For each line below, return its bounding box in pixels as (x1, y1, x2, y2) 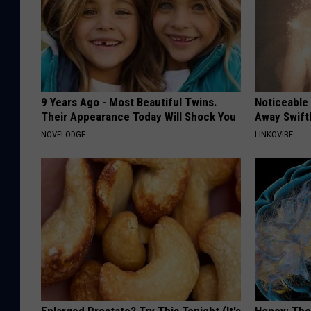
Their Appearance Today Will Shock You (41, 110, 236, 124)
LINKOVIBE (255, 129, 294, 140)
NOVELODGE (41, 129, 85, 140)
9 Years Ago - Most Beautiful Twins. (41, 95, 217, 110)
